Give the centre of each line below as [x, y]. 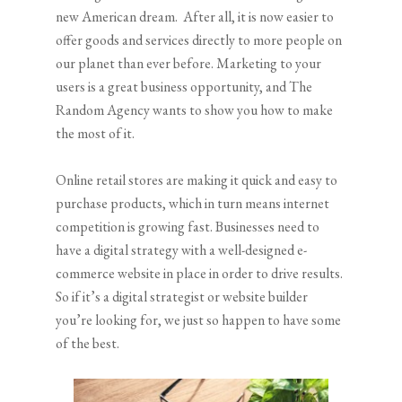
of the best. [88, 344]
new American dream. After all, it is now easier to [195, 17]
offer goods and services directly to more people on [199, 40]
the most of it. [96, 134]
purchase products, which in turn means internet [193, 204]
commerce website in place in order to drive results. [200, 274]
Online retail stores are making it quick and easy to [197, 180]
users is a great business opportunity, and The [184, 87]
